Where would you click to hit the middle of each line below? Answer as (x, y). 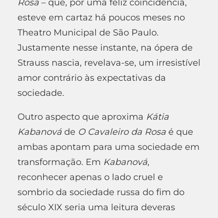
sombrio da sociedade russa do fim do (101, 192)
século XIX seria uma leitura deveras (96, 207)
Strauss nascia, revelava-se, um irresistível (109, 63)
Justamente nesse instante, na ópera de (105, 47)
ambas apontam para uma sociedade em (109, 147)
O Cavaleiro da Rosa (122, 132)
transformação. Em (60, 162)
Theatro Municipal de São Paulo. (88, 32)
